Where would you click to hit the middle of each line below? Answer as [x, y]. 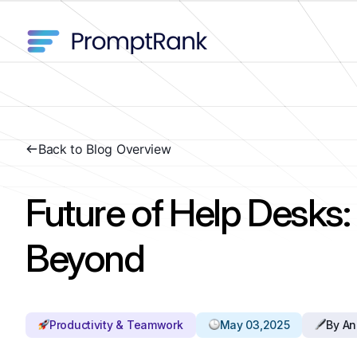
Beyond [85, 258]
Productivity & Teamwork [116, 325]
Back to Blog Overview [105, 149]
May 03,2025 [255, 325]
